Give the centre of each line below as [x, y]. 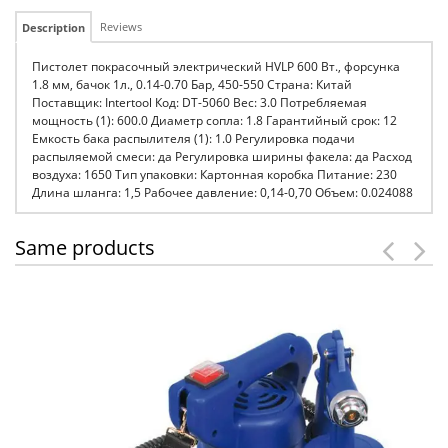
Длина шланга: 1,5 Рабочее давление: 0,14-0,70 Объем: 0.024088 [222, 192]
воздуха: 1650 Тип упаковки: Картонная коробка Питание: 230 [214, 174]
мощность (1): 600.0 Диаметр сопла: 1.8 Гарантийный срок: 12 [214, 120]
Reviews [121, 26]
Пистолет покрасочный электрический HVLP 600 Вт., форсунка [216, 66]
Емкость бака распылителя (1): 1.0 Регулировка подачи [193, 138]
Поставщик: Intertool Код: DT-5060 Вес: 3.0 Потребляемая [199, 102]
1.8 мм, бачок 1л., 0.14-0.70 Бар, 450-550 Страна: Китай [192, 84]
